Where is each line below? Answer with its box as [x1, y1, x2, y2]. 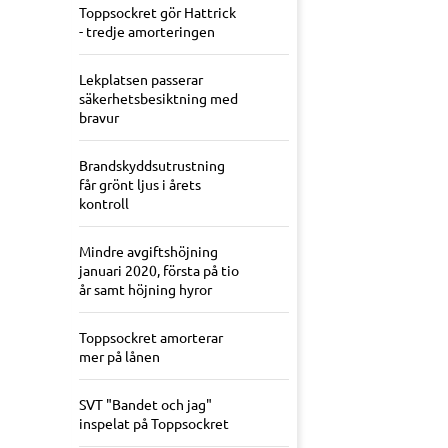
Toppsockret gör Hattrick [79, 3, 236, 22]
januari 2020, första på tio [79, 261, 239, 280]
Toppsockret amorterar [79, 328, 223, 347]
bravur [79, 108, 119, 127]
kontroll [79, 194, 129, 213]
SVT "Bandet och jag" [79, 395, 212, 414]
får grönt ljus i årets [79, 175, 201, 194]
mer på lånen [79, 347, 160, 366]
